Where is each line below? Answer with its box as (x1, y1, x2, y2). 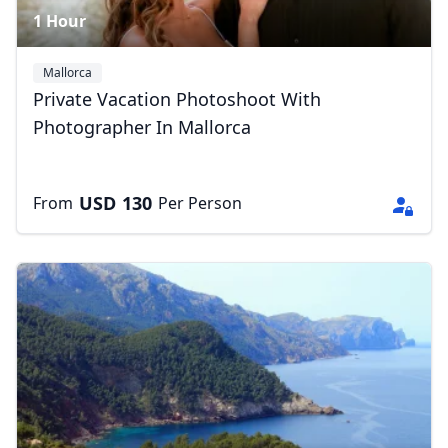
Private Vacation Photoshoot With (33, 87, 321, 111)
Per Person (158, 192, 242, 214)
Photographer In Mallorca (33, 115, 251, 139)
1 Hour (33, 10, 86, 32)
